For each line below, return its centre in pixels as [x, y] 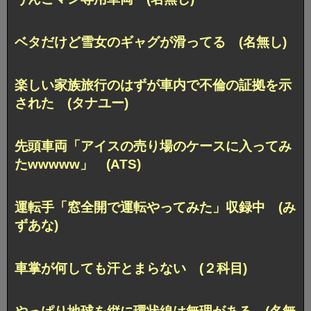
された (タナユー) [72, 103]
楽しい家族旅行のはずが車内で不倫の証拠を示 [153, 85]
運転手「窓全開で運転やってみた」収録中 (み [155, 207]
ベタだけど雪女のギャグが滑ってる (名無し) [151, 42]
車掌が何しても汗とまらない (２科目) [131, 268]
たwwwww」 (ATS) [78, 165]
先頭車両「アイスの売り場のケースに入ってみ [153, 146]
